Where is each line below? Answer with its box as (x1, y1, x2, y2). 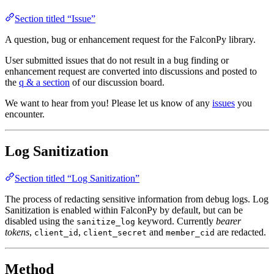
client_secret (83, 228, 147, 238)
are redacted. (215, 227, 266, 238)
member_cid (166, 228, 215, 238)
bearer (216, 216, 241, 227)
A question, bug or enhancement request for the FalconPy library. (5, 34, 256, 45)
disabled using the (5, 216, 76, 227)
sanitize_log (76, 217, 135, 227)
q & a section (19, 77, 70, 88)
